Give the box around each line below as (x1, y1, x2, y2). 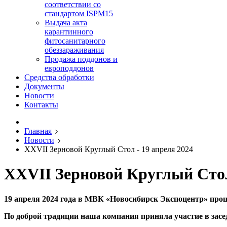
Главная (24, 127, 52, 135)
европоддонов (45, 64, 94, 72)
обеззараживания (45, 46, 104, 54)
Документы (24, 82, 64, 91)
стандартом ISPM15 (45, 9, 113, 18)
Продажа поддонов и (45, 55, 118, 63)
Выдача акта (45, 18, 87, 27)
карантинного (45, 27, 93, 36)
